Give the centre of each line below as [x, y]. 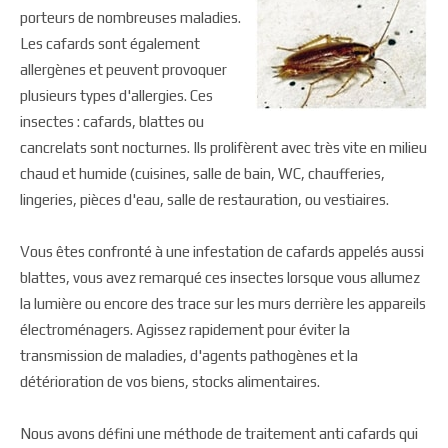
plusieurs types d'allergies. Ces [116, 95]
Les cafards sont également [110, 43]
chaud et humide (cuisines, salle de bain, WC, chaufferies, [202, 173]
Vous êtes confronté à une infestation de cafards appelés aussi [222, 251]
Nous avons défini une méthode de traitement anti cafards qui [219, 433]
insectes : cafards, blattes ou [112, 121]
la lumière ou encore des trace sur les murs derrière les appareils [223, 303]
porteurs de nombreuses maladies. [130, 17]
